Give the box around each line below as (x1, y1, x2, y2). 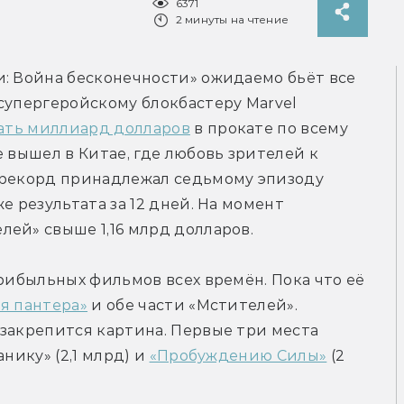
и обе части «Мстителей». (87, 297, 298, 315)
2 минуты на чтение (175, 13, 289, 27)
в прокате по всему (189, 120, 348, 138)
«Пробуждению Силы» (149, 347, 327, 365)
